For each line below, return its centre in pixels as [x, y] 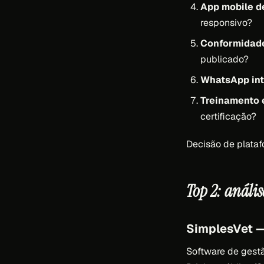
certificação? [228, 117]
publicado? [225, 60]
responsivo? [226, 23]
